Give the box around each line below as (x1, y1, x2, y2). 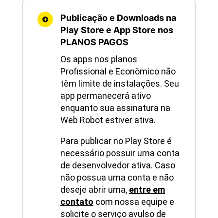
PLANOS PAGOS (60, 37, 128, 48)
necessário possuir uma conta (60, 148, 180, 159)
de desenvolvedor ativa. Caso (60, 160, 175, 171)
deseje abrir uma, (60, 184, 127, 195)
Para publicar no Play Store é (60, 136, 172, 146)
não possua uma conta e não (60, 172, 174, 183)
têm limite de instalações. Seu (60, 78, 179, 89)
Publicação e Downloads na (60, 13, 176, 23)
